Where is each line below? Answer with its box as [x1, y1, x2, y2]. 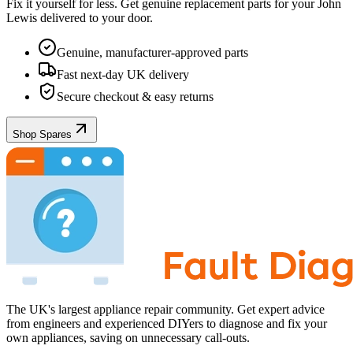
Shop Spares [13, 128, 72, 141]
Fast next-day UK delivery [57, 68, 189, 82]
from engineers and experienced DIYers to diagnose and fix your [6, 317, 327, 331]
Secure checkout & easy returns [57, 90, 214, 104]
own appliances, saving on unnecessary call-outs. [6, 331, 250, 345]
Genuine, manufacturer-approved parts [57, 46, 248, 60]
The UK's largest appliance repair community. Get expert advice [6, 303, 325, 317]
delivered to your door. [37, 11, 153, 25]
